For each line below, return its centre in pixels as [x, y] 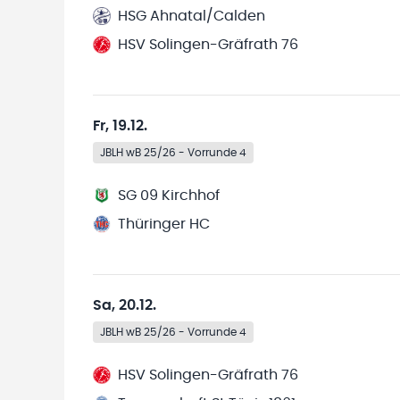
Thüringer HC [164, 224]
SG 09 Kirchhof [169, 196]
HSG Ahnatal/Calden [192, 16]
